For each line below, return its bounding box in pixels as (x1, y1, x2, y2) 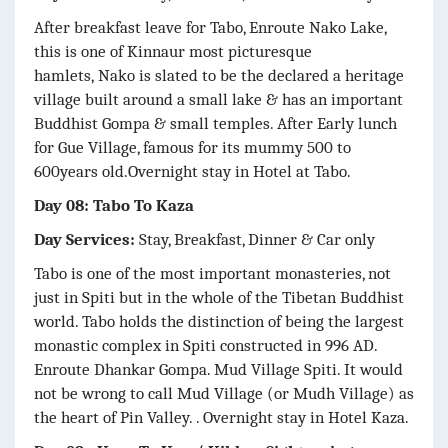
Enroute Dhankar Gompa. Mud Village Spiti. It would (34, 359, 403, 379)
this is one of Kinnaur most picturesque (34, 41, 312, 61)
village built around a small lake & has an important (34, 89, 403, 109)
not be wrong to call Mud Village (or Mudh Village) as (34, 383, 414, 403)
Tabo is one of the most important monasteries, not (34, 263, 391, 283)
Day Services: (34, 229, 139, 249)
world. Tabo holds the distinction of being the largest (34, 311, 404, 331)
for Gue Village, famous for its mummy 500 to (34, 137, 351, 157)
